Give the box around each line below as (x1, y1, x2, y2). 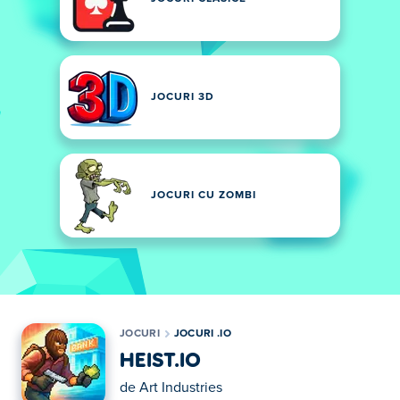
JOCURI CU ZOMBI (151, 190, 256, 201)
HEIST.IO (120, 346, 201, 371)
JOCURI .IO (173, 329, 231, 339)
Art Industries (139, 380, 222, 395)
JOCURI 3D (151, 92, 214, 103)
